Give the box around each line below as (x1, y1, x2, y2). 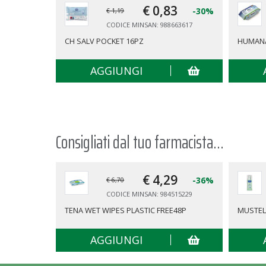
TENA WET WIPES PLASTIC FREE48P (64, 204, 186, 216)
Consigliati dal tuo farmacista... (55, 128, 224, 156)
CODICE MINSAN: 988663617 (106, 20, 193, 30)
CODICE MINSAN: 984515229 (106, 189, 193, 198)
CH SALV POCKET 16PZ (64, 36, 144, 47)
